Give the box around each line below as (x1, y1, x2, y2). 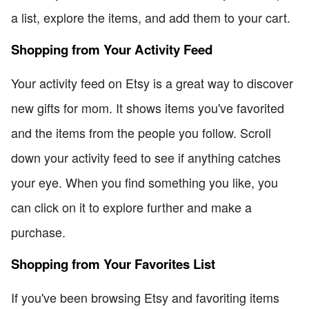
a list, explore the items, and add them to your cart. (11, 8, 290, 26)
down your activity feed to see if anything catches (11, 148, 281, 166)
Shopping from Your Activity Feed (11, 40, 212, 59)
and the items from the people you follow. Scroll (11, 123, 271, 141)
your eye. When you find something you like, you (11, 172, 278, 191)
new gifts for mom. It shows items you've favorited (11, 98, 284, 117)
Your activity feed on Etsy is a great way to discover (11, 73, 293, 92)
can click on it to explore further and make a (11, 197, 252, 216)
